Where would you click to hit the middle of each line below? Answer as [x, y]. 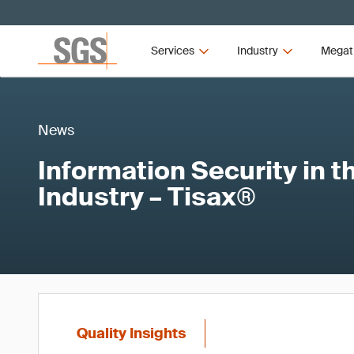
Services [173, 51]
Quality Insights [131, 333]
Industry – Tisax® [147, 197]
